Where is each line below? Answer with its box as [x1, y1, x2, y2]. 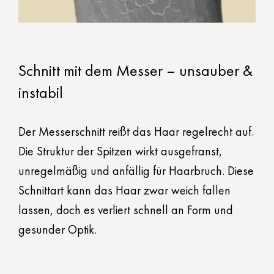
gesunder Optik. [18, 221, 97, 238]
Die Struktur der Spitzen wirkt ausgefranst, [18, 143, 222, 160]
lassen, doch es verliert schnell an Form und [18, 202, 233, 218]
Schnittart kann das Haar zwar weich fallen [18, 182, 231, 199]
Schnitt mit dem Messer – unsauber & [18, 60, 253, 81]
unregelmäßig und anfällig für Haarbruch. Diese [18, 163, 254, 179]
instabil [18, 82, 63, 103]
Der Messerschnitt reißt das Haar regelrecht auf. [18, 124, 254, 140]
